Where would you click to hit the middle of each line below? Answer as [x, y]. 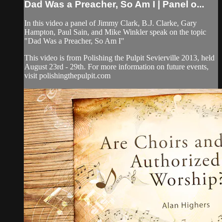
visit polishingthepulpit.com [67, 76]
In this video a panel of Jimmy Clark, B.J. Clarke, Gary [111, 23]
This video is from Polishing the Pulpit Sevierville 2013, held [119, 58]
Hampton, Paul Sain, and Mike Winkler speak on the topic [115, 32]
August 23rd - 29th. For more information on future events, [116, 67]
